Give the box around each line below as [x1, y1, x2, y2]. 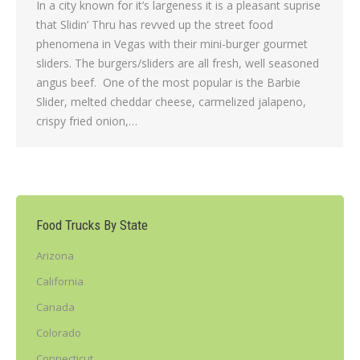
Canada [36, 300, 75, 315]
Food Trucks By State [36, 217, 148, 234]
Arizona [36, 248, 74, 264]
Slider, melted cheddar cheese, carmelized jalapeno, [36, 94, 306, 110]
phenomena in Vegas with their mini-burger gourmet [36, 36, 308, 52]
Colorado [36, 325, 81, 341]
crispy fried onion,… [36, 113, 137, 129]
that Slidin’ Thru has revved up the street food [36, 17, 273, 33]
